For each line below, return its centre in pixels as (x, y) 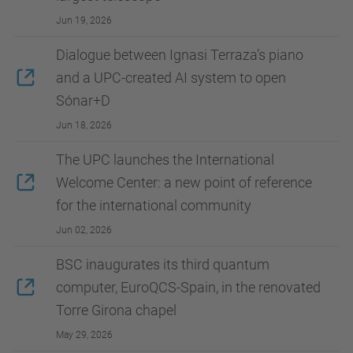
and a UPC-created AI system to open (171, 77)
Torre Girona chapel (116, 310)
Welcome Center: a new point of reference (184, 182)
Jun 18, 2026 (84, 125)
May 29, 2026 (84, 334)
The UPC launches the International (165, 159)
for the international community (154, 205)
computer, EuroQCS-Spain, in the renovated (188, 287)
